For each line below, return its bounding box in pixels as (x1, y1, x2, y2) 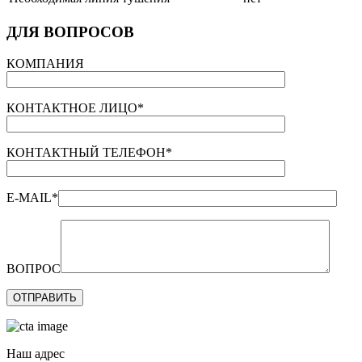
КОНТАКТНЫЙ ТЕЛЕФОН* (6, 145, 172, 159)
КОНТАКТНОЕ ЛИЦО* (6, 100, 144, 115)
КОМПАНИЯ (6, 56, 84, 70)
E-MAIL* (6, 190, 58, 204)
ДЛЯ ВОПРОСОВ (6, 23, 134, 40)
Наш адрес (6, 346, 65, 360)
